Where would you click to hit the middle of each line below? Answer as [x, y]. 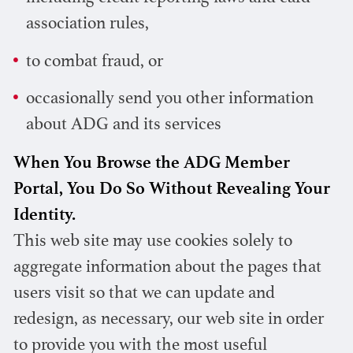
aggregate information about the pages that [167, 268]
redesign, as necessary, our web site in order [168, 320]
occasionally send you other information [170, 99]
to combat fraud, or [95, 62]
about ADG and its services [124, 125]
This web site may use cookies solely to [152, 242]
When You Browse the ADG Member [151, 164]
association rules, [88, 25]
